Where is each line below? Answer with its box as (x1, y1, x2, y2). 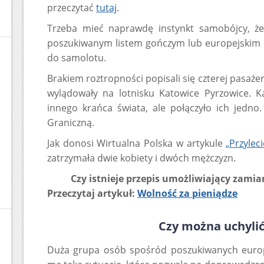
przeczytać (47, 1, 96, 14)
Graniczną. (47, 116, 94, 129)
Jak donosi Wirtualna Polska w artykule (47, 137, 226, 150)
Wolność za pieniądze (137, 187, 237, 200)
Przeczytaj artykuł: (47, 187, 137, 200)
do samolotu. (47, 51, 106, 64)
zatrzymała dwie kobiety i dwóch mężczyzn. (47, 151, 236, 164)
